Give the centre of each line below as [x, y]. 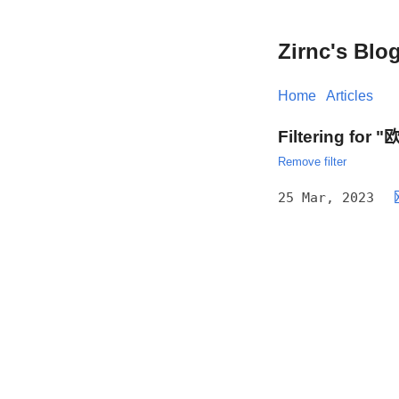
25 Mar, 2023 [326, 197]
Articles [350, 95]
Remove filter [312, 161]
